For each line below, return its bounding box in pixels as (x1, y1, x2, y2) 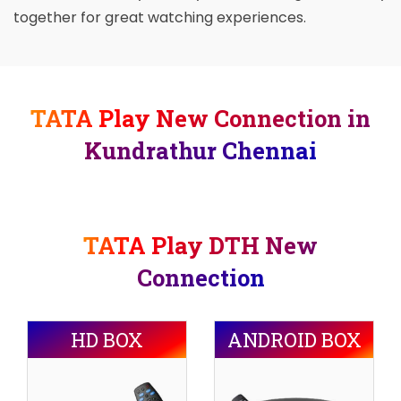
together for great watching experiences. (13, 7, 306, 29)
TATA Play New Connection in (30, 103, 371, 134)
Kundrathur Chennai (84, 135, 317, 166)
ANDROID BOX (226, 327, 362, 354)
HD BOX (71, 327, 143, 354)
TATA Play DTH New (83, 230, 318, 261)
